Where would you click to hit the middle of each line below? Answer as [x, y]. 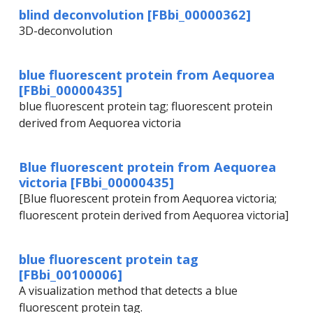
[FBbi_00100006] [71, 275]
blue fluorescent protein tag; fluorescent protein [146, 107]
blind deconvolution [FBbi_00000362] [135, 15]
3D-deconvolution [66, 31]
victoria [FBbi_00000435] [96, 182]
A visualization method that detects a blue [128, 291]
